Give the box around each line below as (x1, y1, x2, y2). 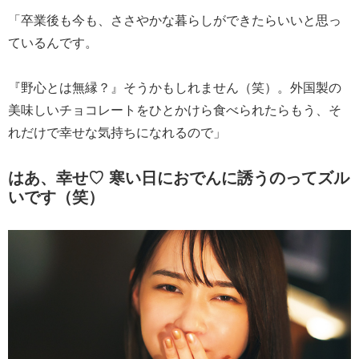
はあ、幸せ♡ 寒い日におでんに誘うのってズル (8, 164, 349, 188)
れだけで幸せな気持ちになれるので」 (8, 122, 226, 141)
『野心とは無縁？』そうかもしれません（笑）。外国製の (8, 77, 341, 96)
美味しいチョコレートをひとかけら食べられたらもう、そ (8, 99, 341, 119)
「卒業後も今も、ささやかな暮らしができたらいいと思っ (8, 10, 341, 29)
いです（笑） (8, 184, 104, 208)
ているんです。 (8, 32, 98, 51)
